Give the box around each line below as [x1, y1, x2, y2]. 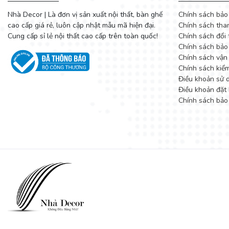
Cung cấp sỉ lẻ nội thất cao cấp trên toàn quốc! [8, 31, 158, 41]
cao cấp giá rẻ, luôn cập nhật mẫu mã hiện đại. [8, 20, 155, 30]
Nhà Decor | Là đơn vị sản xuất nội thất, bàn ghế [8, 9, 163, 19]
